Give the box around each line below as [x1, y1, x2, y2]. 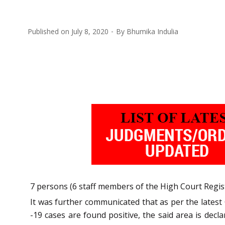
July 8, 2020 [71, 26, 108, 36]
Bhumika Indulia [127, 26, 178, 36]
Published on [28, 26, 71, 36]
